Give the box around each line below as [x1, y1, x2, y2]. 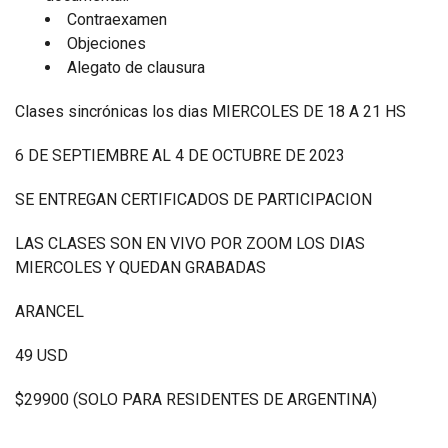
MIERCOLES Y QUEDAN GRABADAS [15, 258, 270, 277]
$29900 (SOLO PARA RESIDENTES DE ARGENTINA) [15, 390, 377, 409]
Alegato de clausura [67, 58, 205, 77]
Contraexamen [67, 10, 171, 29]
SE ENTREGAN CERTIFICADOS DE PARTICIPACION [15, 190, 372, 209]
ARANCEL [15, 302, 88, 321]
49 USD [15, 346, 68, 365]
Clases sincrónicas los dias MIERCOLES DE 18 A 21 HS [15, 102, 406, 121]
